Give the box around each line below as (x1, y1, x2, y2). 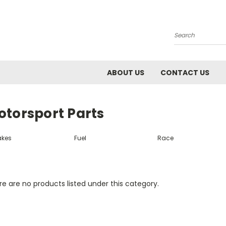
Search (174, 34, 199, 44)
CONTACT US (160, 68, 209, 78)
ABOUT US (107, 68, 144, 78)
